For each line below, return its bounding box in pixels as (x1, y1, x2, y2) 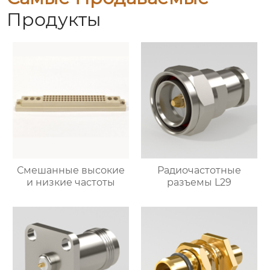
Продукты (7, 8, 102, 31)
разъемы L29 (166, 177, 231, 189)
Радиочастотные (157, 165, 241, 177)
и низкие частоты (27, 177, 116, 189)
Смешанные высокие (17, 165, 125, 177)
